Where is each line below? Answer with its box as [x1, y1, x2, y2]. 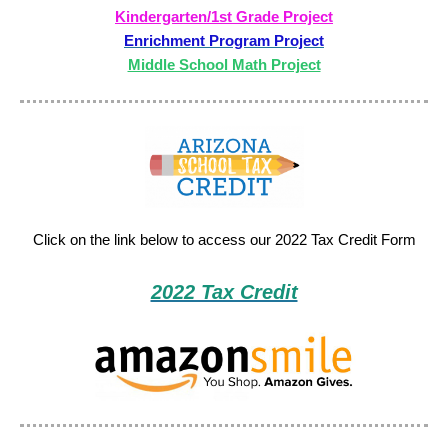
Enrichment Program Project [124, 32, 324, 49]
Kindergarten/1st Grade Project [115, 8, 333, 25]
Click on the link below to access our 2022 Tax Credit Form [32, 231, 416, 248]
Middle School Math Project [127, 56, 321, 73]
